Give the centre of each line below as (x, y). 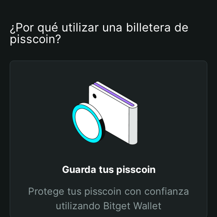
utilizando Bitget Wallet (108, 206)
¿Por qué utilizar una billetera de (99, 27)
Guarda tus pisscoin (108, 170)
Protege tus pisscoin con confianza (108, 191)
